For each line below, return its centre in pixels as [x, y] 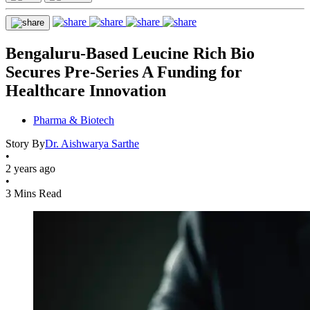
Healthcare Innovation [86, 90]
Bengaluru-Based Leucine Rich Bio [130, 53]
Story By [25, 143]
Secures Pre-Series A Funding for [124, 72]
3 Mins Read [34, 193]
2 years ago [30, 168]
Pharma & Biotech [74, 120]
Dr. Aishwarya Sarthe [92, 143]
